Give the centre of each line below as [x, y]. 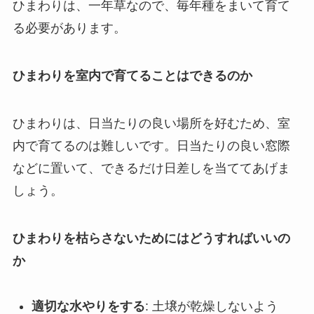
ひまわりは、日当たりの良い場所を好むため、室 [151, 124]
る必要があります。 [69, 28]
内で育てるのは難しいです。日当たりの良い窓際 [151, 146]
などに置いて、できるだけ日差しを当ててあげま [151, 169]
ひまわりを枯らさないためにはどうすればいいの [151, 238]
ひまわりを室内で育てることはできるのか [132, 76]
